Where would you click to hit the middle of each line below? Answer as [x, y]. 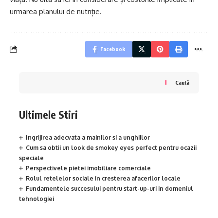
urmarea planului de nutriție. [56, 11]
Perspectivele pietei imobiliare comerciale [88, 168]
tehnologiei [36, 199]
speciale [31, 158]
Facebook [113, 49]
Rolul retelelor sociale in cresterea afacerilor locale [103, 179]
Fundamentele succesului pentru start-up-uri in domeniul [109, 189]
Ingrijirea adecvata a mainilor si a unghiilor [88, 138]
